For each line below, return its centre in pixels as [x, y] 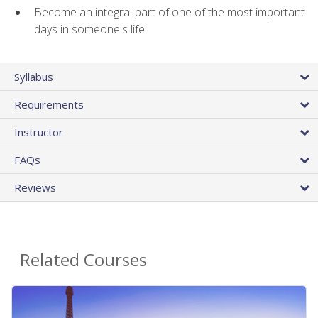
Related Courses [83, 260]
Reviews [35, 188]
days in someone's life [89, 29]
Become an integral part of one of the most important [169, 12]
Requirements [49, 105]
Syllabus [34, 77]
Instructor [39, 132]
